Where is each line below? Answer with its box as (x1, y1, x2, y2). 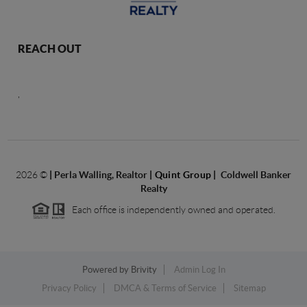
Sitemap (233, 282, 266, 293)
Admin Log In (173, 264, 225, 275)
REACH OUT (18, 42, 82, 55)
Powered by (82, 264, 131, 275)
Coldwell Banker (221, 169, 292, 180)
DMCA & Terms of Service (113, 282, 217, 293)
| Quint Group (149, 169, 214, 180)
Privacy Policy (41, 282, 97, 293)
